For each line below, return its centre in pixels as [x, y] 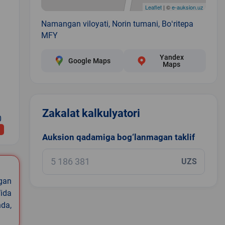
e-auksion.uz [187, 7]
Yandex [172, 57]
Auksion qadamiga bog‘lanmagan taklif [118, 137]
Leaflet [153, 7]
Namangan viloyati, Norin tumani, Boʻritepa [117, 24]
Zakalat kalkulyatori [91, 113]
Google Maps [89, 61]
